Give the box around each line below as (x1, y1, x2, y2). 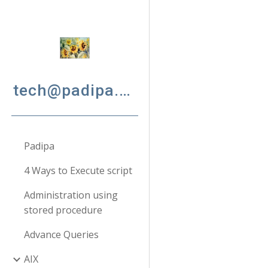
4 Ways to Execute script (24, 164, 132, 177)
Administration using (24, 188, 118, 202)
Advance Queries (24, 228, 99, 241)
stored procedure (24, 203, 102, 217)
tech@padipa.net (118, 81, 130, 100)
